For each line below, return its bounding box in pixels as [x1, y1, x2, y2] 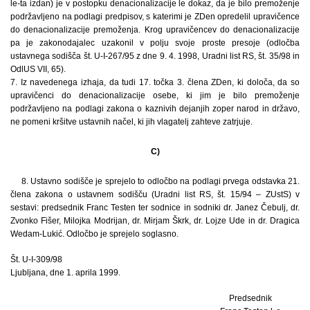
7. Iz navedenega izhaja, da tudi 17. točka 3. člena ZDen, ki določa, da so [10, 77, 300, 87]
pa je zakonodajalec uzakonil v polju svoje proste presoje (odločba [10, 37, 300, 48]
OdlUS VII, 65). [10, 64, 66, 74]
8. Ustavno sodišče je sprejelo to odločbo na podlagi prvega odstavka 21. [21, 176, 300, 186]
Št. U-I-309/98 [10, 254, 62, 264]
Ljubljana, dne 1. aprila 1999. [10, 267, 120, 277]
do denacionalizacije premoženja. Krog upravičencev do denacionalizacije [10, 24, 300, 35]
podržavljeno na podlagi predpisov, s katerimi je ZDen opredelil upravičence [10, 11, 300, 21]
